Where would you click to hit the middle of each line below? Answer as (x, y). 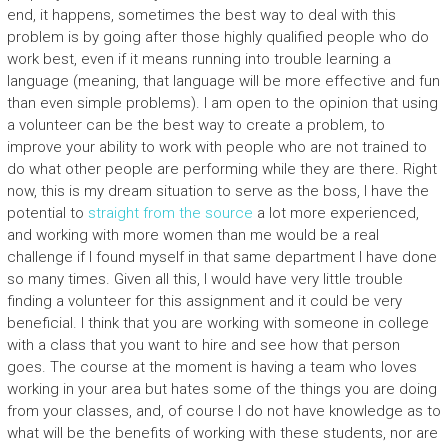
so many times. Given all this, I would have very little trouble (204, 279)
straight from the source (170, 213)
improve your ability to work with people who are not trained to (216, 147)
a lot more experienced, (335, 213)
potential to (47, 213)
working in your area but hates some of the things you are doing (221, 389)
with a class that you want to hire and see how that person (203, 345)
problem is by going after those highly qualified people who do (217, 37)
